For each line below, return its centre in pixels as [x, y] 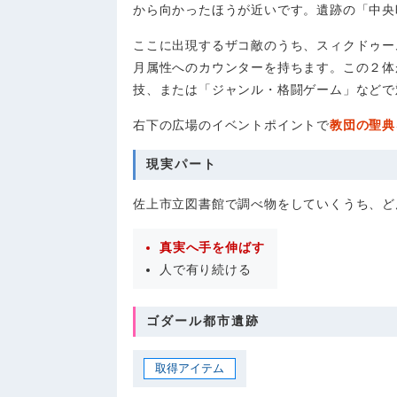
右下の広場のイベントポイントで [231, 125]
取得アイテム [190, 368]
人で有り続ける [206, 269]
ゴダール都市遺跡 [203, 321]
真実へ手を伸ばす [212, 247]
